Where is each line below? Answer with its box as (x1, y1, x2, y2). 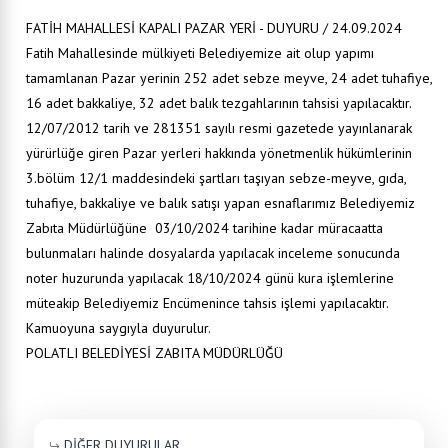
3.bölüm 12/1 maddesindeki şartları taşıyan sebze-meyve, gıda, (26, 169, 406, 187)
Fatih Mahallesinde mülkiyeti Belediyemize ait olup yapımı (26, 44, 374, 62)
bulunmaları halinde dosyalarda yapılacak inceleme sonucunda (26, 244, 400, 262)
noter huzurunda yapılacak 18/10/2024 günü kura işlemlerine (26, 269, 394, 287)
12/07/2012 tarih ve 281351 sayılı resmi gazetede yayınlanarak (26, 119, 412, 137)
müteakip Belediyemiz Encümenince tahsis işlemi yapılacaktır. (26, 294, 392, 312)
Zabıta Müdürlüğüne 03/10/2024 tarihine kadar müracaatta (26, 219, 383, 237)
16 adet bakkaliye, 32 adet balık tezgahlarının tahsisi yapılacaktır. (26, 94, 411, 112)
